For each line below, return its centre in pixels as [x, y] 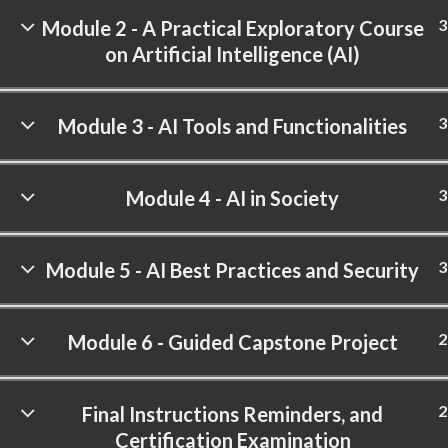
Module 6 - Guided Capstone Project [232, 342]
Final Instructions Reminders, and [232, 414]
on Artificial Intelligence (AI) [232, 54]
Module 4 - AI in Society [232, 198]
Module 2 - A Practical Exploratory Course [232, 28]
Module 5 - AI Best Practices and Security [232, 270]
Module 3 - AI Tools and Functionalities [232, 126]
